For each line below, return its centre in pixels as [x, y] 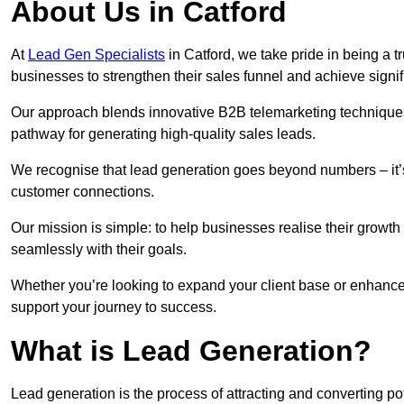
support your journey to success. [114, 308]
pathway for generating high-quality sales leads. [163, 134]
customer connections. [83, 192]
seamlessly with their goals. [99, 250]
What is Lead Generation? [191, 351]
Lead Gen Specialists [96, 55]
